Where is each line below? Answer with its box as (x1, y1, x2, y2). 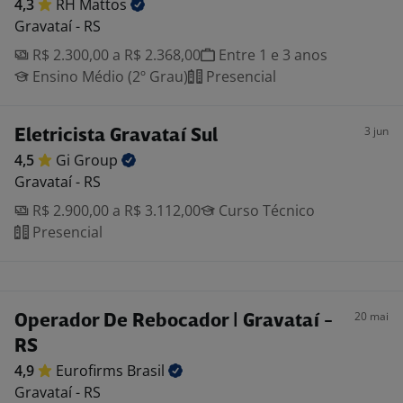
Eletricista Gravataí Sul (14, 127, 218, 146)
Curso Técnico (215, 201, 315, 220)
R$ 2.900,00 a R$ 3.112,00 (29, 201, 201, 220)
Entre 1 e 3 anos (215, 45, 327, 65)
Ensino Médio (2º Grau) (29, 67, 188, 86)
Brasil (127, 361, 168, 381)
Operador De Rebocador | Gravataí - (14, 312, 333, 331)
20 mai (354, 309, 389, 324)
